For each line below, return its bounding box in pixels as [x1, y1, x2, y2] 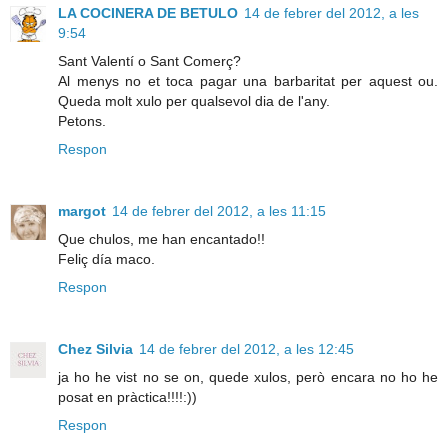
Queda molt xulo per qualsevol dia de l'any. [58, 93, 330, 110]
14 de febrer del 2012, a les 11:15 [112, 203, 326, 220]
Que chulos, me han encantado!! [58, 231, 265, 248]
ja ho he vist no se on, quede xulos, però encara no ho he [58, 369, 438, 386]
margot [58, 203, 106, 220]
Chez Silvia [58, 341, 133, 358]
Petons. [58, 113, 106, 130]
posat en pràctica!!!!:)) [58, 389, 197, 406]
